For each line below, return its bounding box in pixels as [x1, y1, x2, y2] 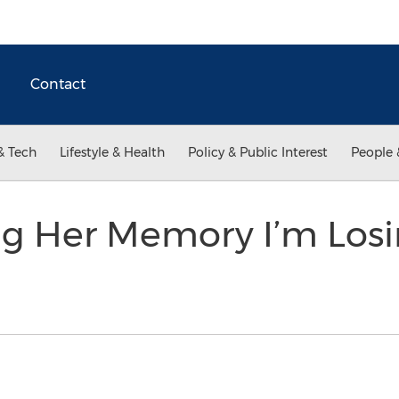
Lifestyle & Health [60, 144, 165, 160]
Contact [30, 76, 85, 93]
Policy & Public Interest [188, 144, 328, 160]
